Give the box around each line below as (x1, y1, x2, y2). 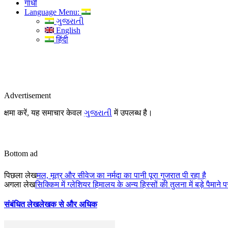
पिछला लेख (4, 171, 37, 180)
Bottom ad (4, 149, 38, 158)
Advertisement (4, 91, 51, 100)
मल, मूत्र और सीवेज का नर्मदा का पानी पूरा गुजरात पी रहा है (37, 171, 206, 180)
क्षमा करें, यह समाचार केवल (4, 108, 84, 117)
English (54, 26, 80, 35)
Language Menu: (24, 8, 81, 16)
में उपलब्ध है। (112, 108, 153, 117)
